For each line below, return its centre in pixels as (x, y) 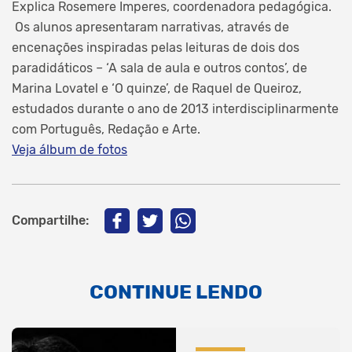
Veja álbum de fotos (70, 149)
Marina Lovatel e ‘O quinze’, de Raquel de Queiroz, (157, 88)
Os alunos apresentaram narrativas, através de (150, 27)
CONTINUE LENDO (176, 291)
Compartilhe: (50, 220)
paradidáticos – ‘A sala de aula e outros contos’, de (159, 68)
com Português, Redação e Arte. (106, 129)
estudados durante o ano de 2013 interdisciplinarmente (175, 108)
